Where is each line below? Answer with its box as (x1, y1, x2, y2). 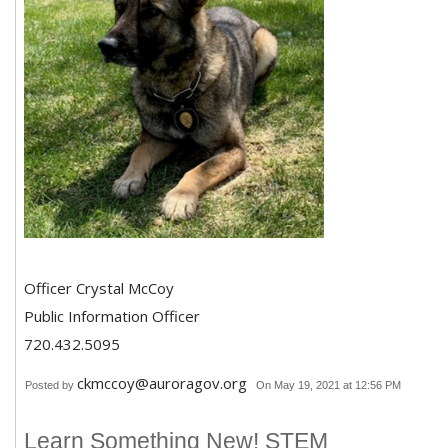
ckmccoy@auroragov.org (77, 372, 247, 393)
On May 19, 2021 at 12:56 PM (256, 378, 401, 391)
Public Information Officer (24, 305, 200, 326)
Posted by (25, 378, 77, 391)
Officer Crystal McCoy (24, 277, 174, 298)
